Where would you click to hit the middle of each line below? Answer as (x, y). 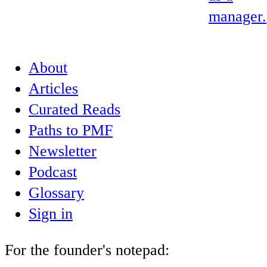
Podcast (53, 172)
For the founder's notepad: (87, 250)
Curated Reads (74, 110)
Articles (53, 89)
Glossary (56, 193)
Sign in (51, 214)
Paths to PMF (71, 131)
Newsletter (63, 151)
